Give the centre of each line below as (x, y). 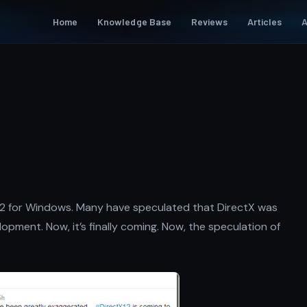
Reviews (209, 21)
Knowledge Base (134, 21)
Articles (265, 21)
